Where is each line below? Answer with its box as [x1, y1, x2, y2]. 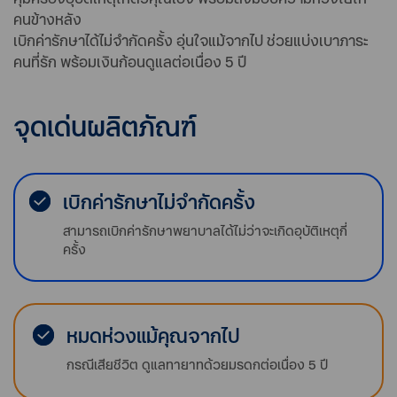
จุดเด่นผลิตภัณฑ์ [13, 106, 197, 145]
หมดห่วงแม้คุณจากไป [66, 321, 241, 349]
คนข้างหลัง [13, 8, 82, 29]
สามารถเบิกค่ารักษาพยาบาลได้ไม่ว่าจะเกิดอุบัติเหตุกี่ [63, 221, 348, 240]
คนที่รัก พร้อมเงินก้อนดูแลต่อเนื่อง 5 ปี [13, 51, 246, 72]
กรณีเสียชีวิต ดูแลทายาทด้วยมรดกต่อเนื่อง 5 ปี [66, 354, 329, 374]
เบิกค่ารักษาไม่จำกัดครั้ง [63, 187, 256, 215]
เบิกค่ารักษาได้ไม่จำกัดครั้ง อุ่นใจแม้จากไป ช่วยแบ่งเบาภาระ [13, 29, 369, 51]
